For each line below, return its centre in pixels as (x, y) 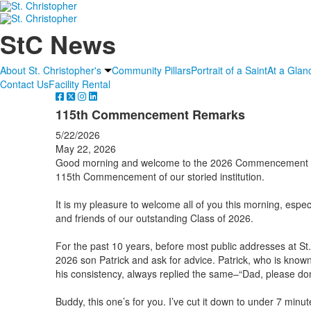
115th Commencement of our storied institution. (160, 176)
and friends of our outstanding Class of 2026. (154, 218)
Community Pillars (151, 70)
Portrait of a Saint (229, 70)
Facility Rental (79, 84)
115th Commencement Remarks (150, 114)
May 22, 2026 (85, 148)
